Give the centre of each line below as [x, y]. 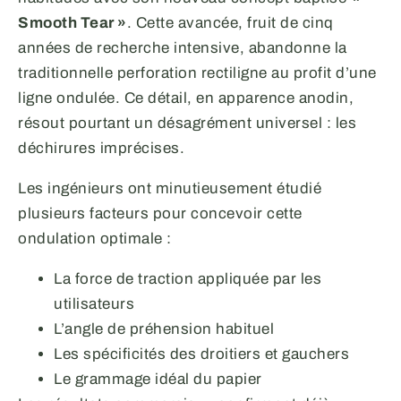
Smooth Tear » [73, 22]
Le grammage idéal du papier [158, 379]
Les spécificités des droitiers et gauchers [201, 354]
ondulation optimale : [95, 238]
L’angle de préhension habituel [164, 328]
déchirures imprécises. [101, 148]
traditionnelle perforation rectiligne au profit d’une [197, 73]
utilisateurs [94, 303]
